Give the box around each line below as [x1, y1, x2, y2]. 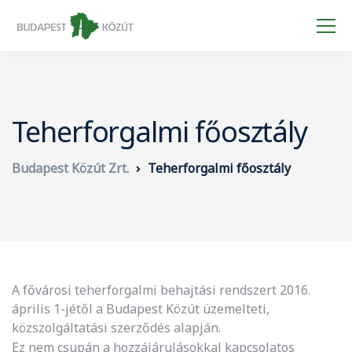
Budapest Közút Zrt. [12, 159, 129, 177]
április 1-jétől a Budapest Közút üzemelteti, [12, 300, 269, 317]
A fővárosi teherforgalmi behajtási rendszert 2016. [12, 281, 310, 299]
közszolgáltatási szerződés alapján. [12, 319, 221, 336]
